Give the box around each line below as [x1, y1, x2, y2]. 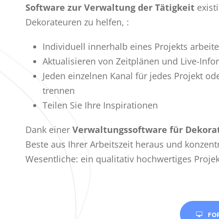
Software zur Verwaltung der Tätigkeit [25, 1, 197, 14]
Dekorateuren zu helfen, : [25, 16, 129, 28]
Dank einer [25, 124, 72, 136]
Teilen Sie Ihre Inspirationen [43, 99, 158, 111]
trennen [43, 85, 75, 97]
